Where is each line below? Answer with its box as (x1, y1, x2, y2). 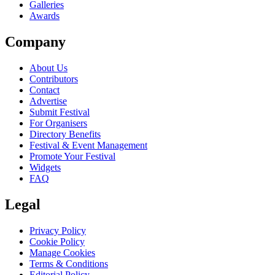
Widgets (29, 161, 61, 172)
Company (5, 33, 66, 50)
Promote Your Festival (29, 150, 115, 161)
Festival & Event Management (29, 139, 147, 150)
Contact (29, 84, 60, 95)
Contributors (29, 73, 78, 84)
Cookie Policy (29, 236, 85, 247)
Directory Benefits (29, 128, 101, 139)
